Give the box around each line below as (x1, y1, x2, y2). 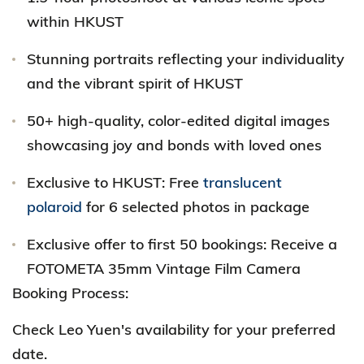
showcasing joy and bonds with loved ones (27, 136, 322, 154)
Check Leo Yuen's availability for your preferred (12, 320, 336, 339)
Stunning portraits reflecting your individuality (27, 50, 344, 68)
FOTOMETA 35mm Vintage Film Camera (27, 259, 301, 278)
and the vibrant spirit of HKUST (27, 74, 243, 93)
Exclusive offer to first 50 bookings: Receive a (27, 235, 337, 253)
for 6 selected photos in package (82, 197, 310, 216)
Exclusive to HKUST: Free (27, 173, 203, 192)
